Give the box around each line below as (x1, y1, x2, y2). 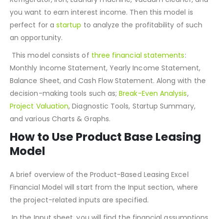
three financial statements (91, 74, 185, 85)
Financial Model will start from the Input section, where (10, 206, 198, 217)
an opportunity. (10, 57, 63, 67)
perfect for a (10, 44, 56, 54)
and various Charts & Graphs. (10, 138, 115, 148)
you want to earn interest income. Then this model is (10, 31, 193, 42)
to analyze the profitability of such (81, 44, 203, 54)
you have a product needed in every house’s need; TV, (10, 6, 197, 16)
